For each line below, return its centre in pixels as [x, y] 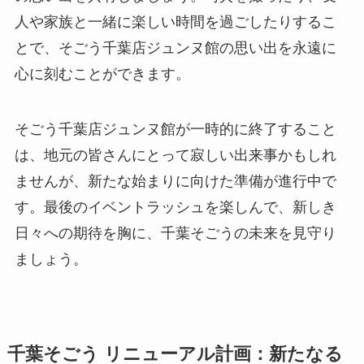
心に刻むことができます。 [102, 74]
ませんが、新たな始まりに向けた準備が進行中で [175, 181]
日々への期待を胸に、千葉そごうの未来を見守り [175, 233]
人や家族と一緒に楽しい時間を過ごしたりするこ [175, 22]
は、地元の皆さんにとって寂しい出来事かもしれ [175, 155]
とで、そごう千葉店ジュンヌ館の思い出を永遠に [175, 48]
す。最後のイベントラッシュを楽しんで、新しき [175, 207]
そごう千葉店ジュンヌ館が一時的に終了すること [175, 129]
